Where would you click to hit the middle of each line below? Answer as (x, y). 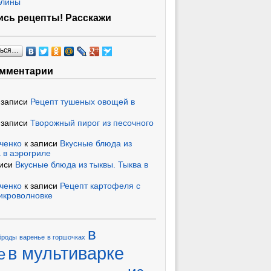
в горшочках (66, 237)
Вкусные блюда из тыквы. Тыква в (82, 165)
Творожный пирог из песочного (92, 122)
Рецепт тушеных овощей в (83, 101)
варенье (32, 237)
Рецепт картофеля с (100, 185)
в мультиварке (66, 253)
